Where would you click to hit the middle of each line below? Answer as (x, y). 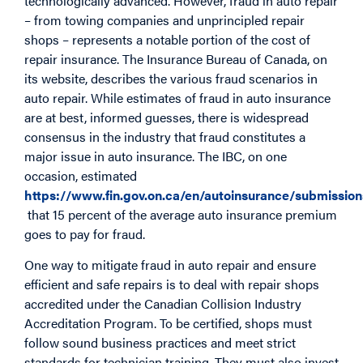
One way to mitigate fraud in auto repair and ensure (170, 264)
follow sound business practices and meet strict (160, 342)
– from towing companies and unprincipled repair (164, 19)
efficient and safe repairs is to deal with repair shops (172, 284)
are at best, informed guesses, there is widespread (167, 117)
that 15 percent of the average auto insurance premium (181, 214)
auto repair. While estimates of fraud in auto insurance (177, 97)
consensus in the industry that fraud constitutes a (165, 136)
